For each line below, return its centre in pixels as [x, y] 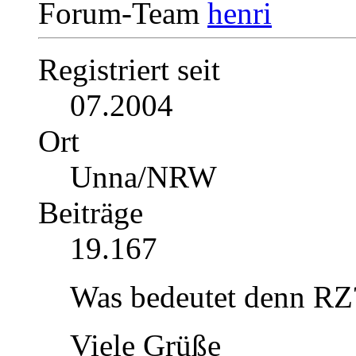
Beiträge [91, 213]
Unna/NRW [143, 177]
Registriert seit [129, 70]
